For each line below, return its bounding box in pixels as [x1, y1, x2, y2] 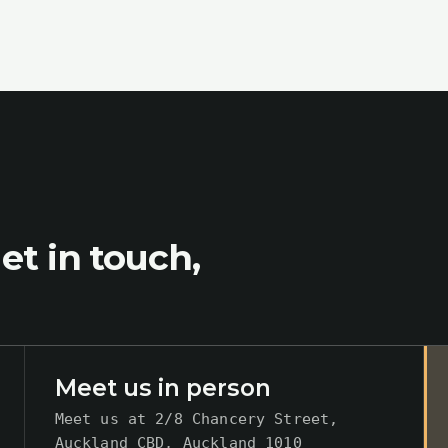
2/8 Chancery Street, [155, 410, 339, 429]
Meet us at [54, 410, 156, 429]
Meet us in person [54, 374, 271, 403]
